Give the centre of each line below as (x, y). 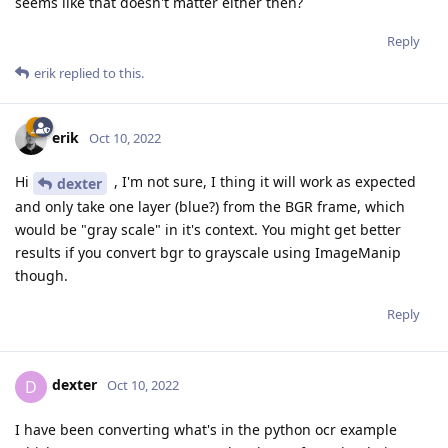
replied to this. (100, 72)
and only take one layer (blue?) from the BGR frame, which (210, 206)
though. (41, 275)
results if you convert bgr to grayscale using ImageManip (208, 252)
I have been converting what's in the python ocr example (206, 429)
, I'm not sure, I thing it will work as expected (263, 181)
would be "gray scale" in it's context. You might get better (208, 229)
